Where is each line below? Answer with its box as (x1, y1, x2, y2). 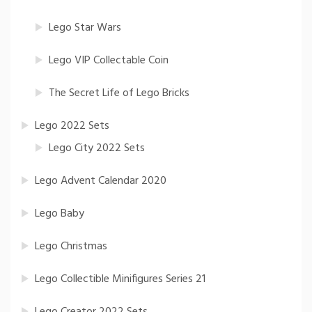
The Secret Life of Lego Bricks (49, 84, 189, 103)
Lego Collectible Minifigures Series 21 (35, 270, 205, 289)
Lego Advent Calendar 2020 (35, 172, 166, 191)
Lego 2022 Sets (35, 117, 109, 136)
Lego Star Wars (49, 19, 121, 38)
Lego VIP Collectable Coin (49, 52, 169, 70)
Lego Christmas (35, 237, 107, 256)
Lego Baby (35, 205, 84, 224)
